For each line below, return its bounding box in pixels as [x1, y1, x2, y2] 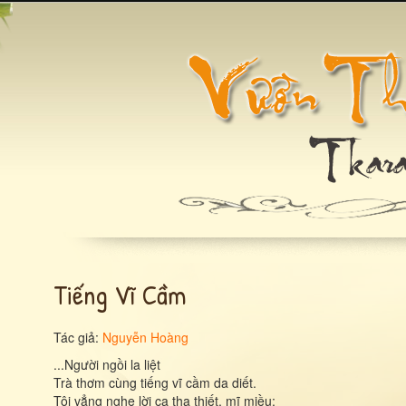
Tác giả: [53, 328, 102, 346]
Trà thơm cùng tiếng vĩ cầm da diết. [53, 373, 256, 391]
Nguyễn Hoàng [102, 328, 188, 346]
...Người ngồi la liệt [53, 355, 160, 373]
